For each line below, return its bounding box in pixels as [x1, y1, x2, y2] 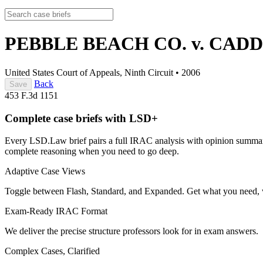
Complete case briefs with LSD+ [5, 112, 158, 124]
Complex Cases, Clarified [5, 246, 100, 257]
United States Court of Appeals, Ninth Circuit [5, 67, 173, 77]
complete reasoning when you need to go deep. [5, 146, 179, 157]
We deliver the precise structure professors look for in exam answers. [5, 226, 258, 237]
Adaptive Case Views [5, 166, 85, 177]
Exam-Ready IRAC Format [5, 206, 107, 217]
